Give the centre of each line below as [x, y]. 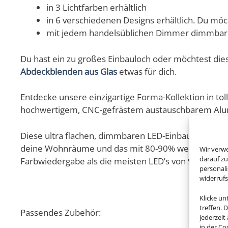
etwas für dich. [147, 71]
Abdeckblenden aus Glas [69, 71]
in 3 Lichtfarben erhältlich [96, 8]
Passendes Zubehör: [61, 212]
